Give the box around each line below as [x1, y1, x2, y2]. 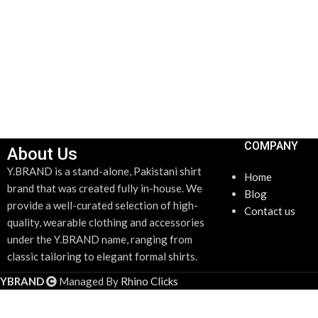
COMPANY [243, 139, 298, 153]
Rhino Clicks [121, 275, 178, 287]
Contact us [243, 204, 295, 217]
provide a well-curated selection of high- [7, 199, 198, 212]
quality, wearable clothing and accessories [7, 216, 204, 229]
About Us [7, 144, 77, 164]
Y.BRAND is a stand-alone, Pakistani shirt [7, 165, 202, 177]
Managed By [57, 275, 121, 287]
